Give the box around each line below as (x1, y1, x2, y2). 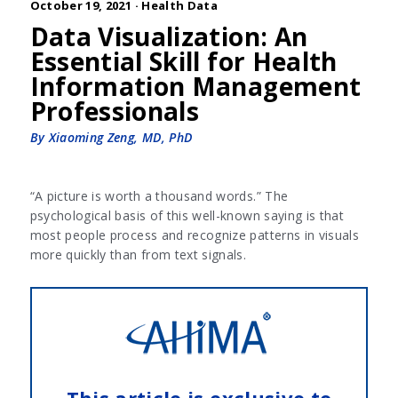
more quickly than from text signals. (29, 246, 247, 264)
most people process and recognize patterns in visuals (29, 227, 360, 244)
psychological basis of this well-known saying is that (29, 207, 345, 225)
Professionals (29, 94, 200, 129)
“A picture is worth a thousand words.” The (29, 187, 289, 205)
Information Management (29, 69, 362, 104)
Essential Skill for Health (29, 44, 338, 79)
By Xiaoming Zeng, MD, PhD (29, 129, 193, 147)
